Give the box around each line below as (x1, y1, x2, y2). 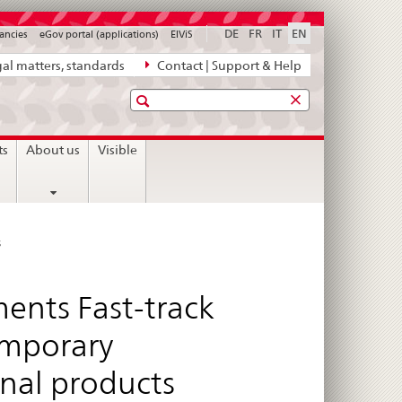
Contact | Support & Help (154, 58, 301, 74)
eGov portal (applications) (39, 28, 159, 41)
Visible (98, 142, 138, 157)
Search (129, 88, 190, 112)
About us (26, 142, 81, 157)
